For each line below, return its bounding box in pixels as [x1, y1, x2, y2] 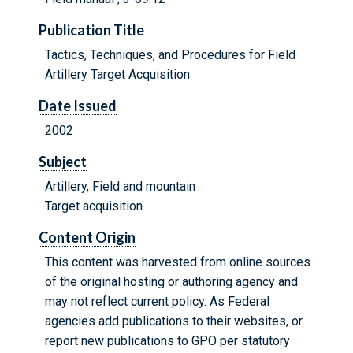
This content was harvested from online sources [45, 255, 310, 270]
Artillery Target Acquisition [45, 67, 190, 83]
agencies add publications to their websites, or [45, 314, 303, 329]
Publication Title [39, 21, 144, 39]
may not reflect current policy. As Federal [45, 294, 269, 310]
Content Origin [39, 229, 136, 247]
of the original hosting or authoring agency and [45, 274, 298, 290]
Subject [39, 153, 87, 171]
